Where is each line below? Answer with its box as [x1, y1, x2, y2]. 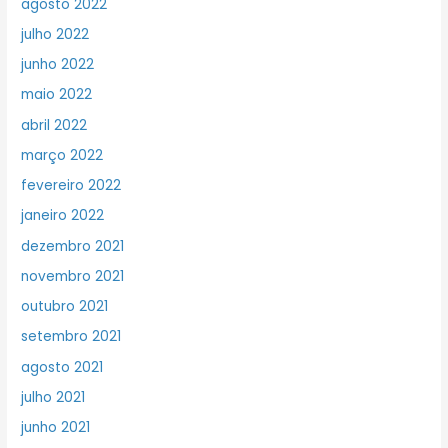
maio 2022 [21, 85, 93, 105]
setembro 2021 [21, 327, 122, 347]
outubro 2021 [21, 297, 109, 317]
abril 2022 [21, 115, 88, 135]
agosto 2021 [21, 357, 104, 377]
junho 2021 [21, 418, 91, 438]
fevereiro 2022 [21, 176, 122, 196]
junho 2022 [21, 55, 95, 75]
